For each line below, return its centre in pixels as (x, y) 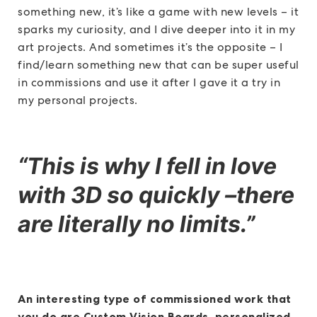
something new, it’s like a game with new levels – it (158, 12)
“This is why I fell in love (147, 166)
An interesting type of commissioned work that (155, 299)
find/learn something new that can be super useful (158, 65)
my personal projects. (78, 100)
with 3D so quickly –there (156, 195)
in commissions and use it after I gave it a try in (149, 83)
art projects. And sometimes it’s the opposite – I (150, 47)
